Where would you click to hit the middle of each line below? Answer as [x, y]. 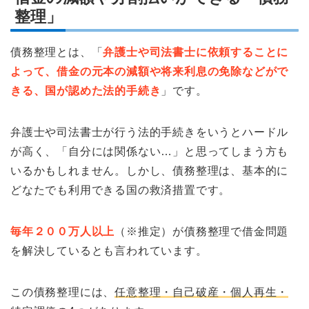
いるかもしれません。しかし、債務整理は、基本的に [150, 171]
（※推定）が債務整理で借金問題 [202, 232]
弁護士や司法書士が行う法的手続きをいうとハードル [150, 132]
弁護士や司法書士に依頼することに [196, 52]
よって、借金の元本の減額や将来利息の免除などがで [150, 72]
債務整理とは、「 [57, 52]
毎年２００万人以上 [63, 232]
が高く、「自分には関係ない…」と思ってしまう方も [150, 152]
